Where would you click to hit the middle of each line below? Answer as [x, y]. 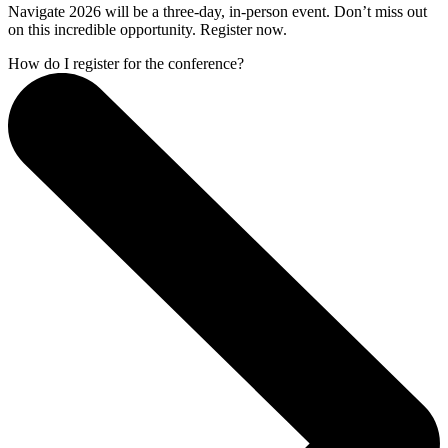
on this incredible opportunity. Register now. [147, 29]
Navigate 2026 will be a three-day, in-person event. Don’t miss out [217, 11]
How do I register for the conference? [126, 63]
